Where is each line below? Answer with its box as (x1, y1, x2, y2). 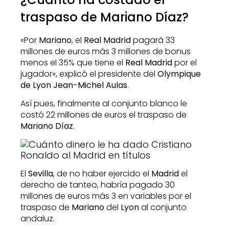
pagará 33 (131, 34, 175, 46)
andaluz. (20, 212, 55, 224)
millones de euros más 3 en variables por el (20, 190, 191, 202)
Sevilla (28, 167, 53, 179)
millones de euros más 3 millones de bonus (20, 45, 191, 57)
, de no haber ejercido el (53, 167, 151, 179)
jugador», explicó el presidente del (20, 67, 157, 80)
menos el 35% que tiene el (20, 56, 125, 68)
